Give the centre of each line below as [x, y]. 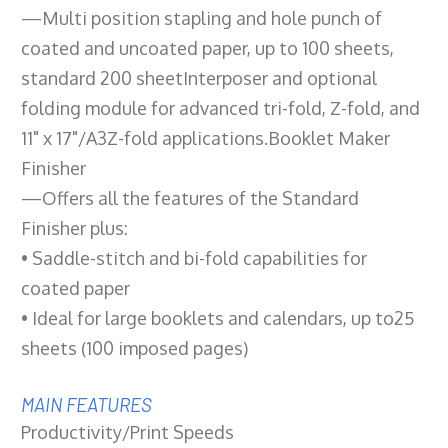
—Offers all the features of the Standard [190, 197]
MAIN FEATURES [86, 404]
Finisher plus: [74, 227]
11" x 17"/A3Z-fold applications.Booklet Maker [205, 137]
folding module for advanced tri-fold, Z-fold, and [220, 107]
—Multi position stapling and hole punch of [201, 17]
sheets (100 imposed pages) [134, 347]
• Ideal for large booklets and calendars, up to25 [218, 317]
